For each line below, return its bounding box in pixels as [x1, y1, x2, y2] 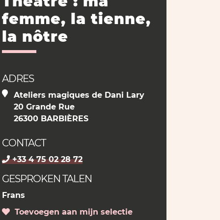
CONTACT [1, 137, 46, 149]
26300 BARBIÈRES [13, 114, 88, 123]
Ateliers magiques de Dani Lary [13, 90, 144, 100]
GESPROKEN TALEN [1, 173, 92, 185]
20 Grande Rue [13, 102, 75, 111]
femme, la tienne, [1, 10, 151, 28]
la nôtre [1, 27, 68, 46]
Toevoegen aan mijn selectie [9, 207, 133, 217]
